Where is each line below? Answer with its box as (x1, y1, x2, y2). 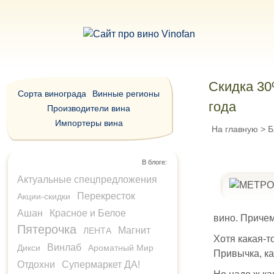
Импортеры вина (54, 118, 123, 128)
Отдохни (17, 259, 55, 270)
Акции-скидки (17, 191, 70, 201)
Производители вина (47, 103, 131, 113)
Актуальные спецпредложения (17, 174, 157, 185)
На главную (211, 124, 258, 134)
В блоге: (141, 158, 167, 166)
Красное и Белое (50, 208, 126, 218)
